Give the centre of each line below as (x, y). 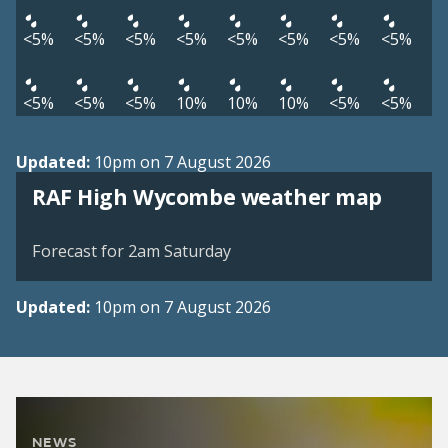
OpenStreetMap (369, 222)
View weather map (144, 183)
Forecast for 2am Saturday (131, 251)
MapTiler (283, 222)
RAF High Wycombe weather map (207, 197)
